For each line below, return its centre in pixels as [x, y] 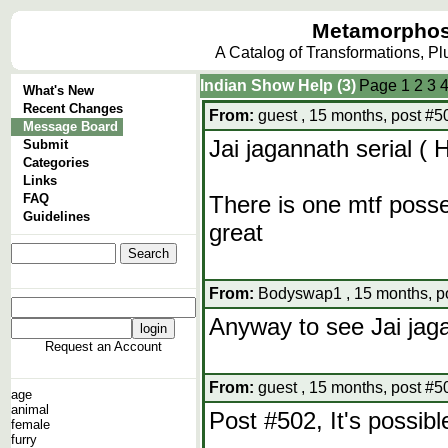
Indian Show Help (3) [278, 85]
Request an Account [103, 346]
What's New [58, 90]
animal [30, 409]
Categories [56, 162]
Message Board [70, 126]
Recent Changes [73, 108]
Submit [45, 144]
